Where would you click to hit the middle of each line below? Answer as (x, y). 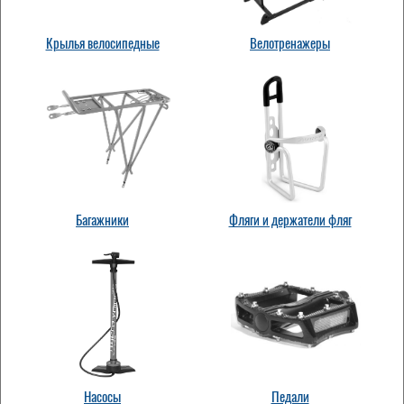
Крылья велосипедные (102, 43)
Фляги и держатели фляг (290, 220)
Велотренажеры (290, 43)
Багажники (102, 220)
